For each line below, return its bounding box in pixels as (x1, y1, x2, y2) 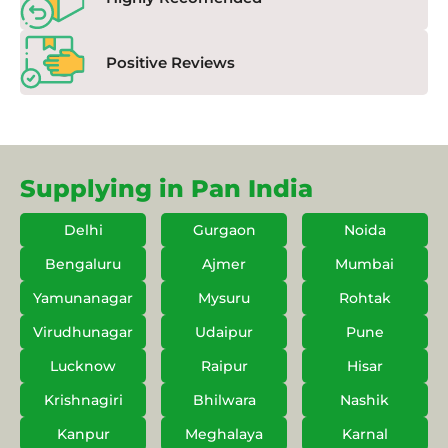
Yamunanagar (33, 289, 134, 308)
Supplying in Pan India (20, 174, 313, 204)
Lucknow (50, 357, 117, 376)
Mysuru (198, 289, 250, 308)
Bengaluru (45, 255, 122, 274)
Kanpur (56, 425, 110, 444)
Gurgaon (192, 221, 256, 240)
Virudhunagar (33, 323, 134, 342)
